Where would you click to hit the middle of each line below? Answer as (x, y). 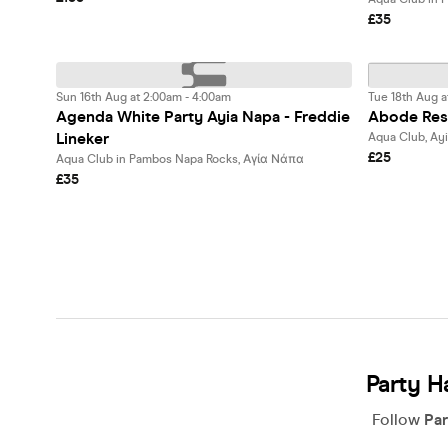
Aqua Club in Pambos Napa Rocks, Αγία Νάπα (180, 159)
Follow (398, 419)
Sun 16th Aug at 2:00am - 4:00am (143, 97)
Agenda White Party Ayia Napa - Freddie (203, 116)
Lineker (82, 138)
